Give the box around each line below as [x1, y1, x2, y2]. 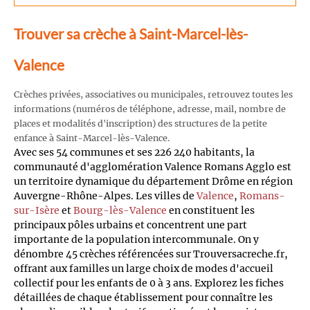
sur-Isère [14, 203, 60, 217]
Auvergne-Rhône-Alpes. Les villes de [14, 189, 197, 202]
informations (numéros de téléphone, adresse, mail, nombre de [14, 103, 286, 114]
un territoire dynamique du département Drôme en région [14, 174, 293, 188]
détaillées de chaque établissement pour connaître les [14, 291, 273, 304]
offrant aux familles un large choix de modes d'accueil [14, 262, 273, 275]
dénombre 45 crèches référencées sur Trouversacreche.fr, [14, 247, 288, 260]
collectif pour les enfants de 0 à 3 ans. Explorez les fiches [14, 276, 284, 289]
